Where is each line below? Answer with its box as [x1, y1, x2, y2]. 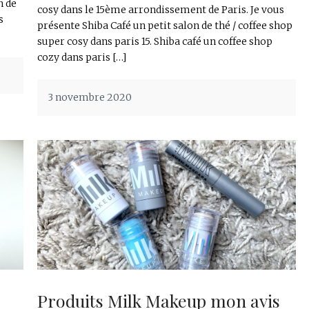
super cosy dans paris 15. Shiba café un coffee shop [37, 35, 272, 48]
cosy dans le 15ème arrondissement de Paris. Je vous [37, 3, 284, 17]
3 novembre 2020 [48, 91, 132, 104]
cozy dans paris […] [37, 51, 126, 64]
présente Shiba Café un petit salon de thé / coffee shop [37, 19, 292, 32]
